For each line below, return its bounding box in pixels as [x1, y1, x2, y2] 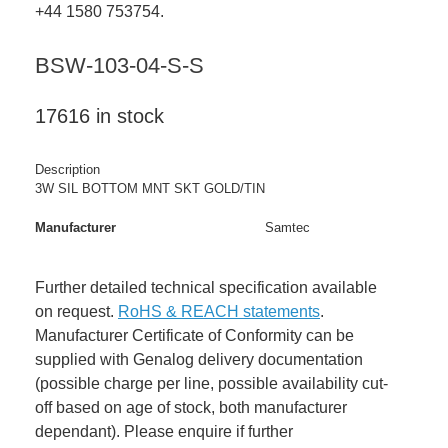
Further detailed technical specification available [35, 279, 377, 297]
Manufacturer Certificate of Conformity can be [35, 327, 354, 345]
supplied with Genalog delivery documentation [35, 351, 363, 369]
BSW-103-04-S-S [35, 53, 204, 79]
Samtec [265, 219, 310, 235]
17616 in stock [35, 105, 164, 128]
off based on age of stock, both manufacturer [35, 399, 347, 417]
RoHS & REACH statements [118, 303, 320, 321]
